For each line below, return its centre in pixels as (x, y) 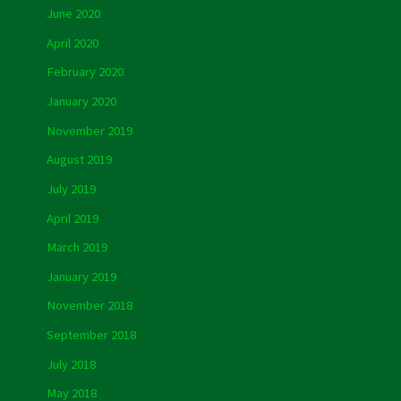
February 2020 (85, 72)
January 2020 (81, 101)
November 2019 (89, 130)
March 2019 (77, 247)
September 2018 (91, 335)
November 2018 (89, 306)
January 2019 (81, 276)
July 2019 (71, 188)
